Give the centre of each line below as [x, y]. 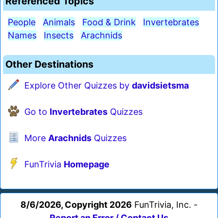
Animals [59, 22]
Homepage [87, 164]
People [22, 22]
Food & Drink [109, 22]
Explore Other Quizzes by [78, 86]
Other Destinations [49, 64]
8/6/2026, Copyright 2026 [76, 205]
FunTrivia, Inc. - [165, 205]
